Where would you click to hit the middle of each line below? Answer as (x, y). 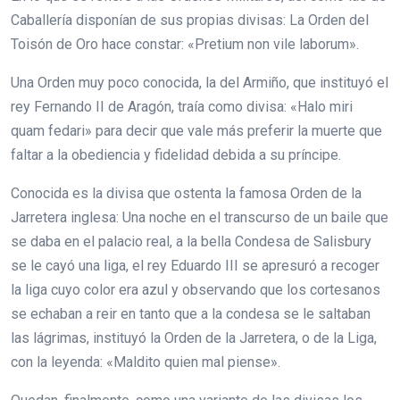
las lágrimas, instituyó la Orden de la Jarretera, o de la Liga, (194, 338)
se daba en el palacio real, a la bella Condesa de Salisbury (191, 242)
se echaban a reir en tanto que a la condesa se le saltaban (191, 314)
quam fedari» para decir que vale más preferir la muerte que (196, 131)
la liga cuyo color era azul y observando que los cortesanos (196, 290)
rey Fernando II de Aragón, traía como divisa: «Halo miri (182, 107)
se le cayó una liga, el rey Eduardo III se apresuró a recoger (195, 266)
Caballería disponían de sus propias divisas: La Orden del (190, 20)
